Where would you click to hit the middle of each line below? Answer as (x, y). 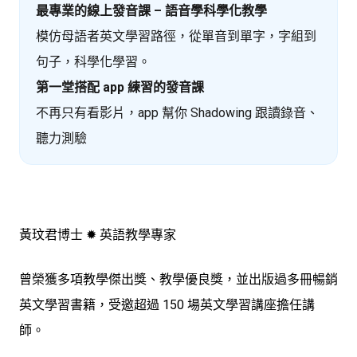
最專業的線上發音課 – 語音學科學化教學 (151, 11)
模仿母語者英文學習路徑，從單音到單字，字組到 (176, 37)
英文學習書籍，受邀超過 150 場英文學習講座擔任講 (167, 305)
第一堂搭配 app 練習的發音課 (120, 88)
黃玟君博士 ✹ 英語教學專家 (98, 235)
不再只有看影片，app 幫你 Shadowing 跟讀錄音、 (177, 113)
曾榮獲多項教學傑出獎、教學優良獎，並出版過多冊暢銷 (178, 280)
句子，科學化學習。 (93, 62)
